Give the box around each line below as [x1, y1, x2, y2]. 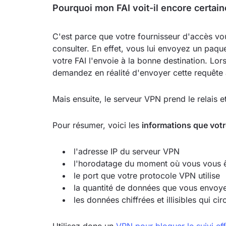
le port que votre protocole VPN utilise [74, 171, 220, 181]
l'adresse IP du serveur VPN [74, 146, 180, 156]
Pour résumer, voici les [52, 120, 142, 130]
